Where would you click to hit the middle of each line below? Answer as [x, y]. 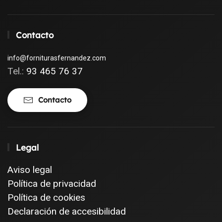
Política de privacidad [52, 183]
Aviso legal [30, 169]
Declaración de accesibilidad [67, 211]
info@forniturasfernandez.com [57, 58]
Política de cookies [46, 197]
